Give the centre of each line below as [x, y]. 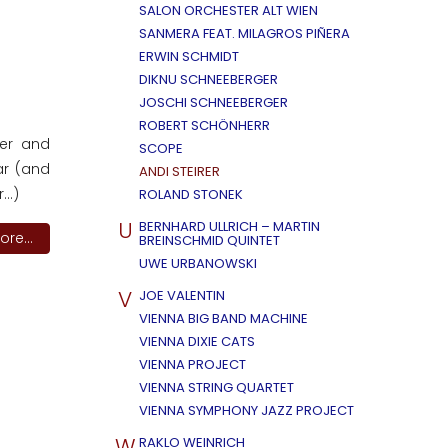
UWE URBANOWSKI [198, 263]
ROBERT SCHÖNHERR [204, 125]
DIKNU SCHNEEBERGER [208, 79]
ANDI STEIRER [179, 171]
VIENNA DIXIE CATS [197, 341]
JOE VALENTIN [182, 295]
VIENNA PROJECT [192, 364]
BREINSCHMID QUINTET [209, 240]
